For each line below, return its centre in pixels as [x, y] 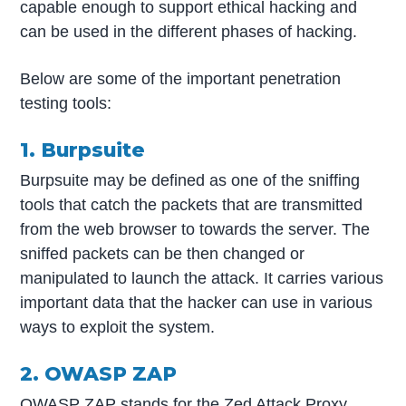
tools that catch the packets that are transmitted [192, 205]
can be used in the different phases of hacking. [189, 32]
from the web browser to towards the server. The [195, 230]
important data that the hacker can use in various [197, 303]
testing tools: [66, 104]
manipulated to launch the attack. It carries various [202, 279]
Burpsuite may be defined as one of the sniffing [190, 181]
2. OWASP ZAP [99, 374]
